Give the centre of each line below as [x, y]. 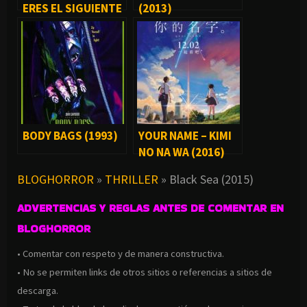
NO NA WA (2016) [182, 152]
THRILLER [132, 180]
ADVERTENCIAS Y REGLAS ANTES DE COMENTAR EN [150, 208]
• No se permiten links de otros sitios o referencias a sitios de [145, 272]
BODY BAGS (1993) [70, 136]
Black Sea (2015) [211, 180]
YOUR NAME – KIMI [185, 136]
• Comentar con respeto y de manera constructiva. [121, 254]
